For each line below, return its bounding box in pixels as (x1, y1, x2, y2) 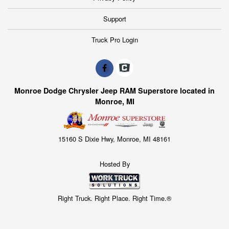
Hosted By (99, 159, 130, 169)
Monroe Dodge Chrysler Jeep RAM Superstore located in (14, 85, 215, 96)
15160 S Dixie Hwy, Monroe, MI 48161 (58, 134, 171, 144)
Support (103, 13, 126, 24)
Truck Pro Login (91, 34, 138, 44)
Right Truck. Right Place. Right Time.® (58, 193, 171, 203)
